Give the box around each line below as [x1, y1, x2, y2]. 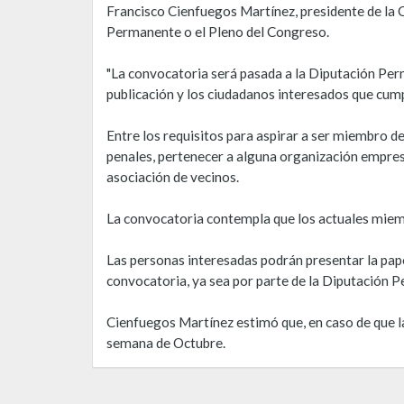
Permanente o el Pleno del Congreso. [106, 23, 329, 41]
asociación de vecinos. [106, 169, 239, 186]
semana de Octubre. [106, 335, 225, 352]
